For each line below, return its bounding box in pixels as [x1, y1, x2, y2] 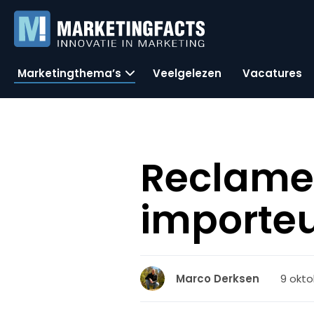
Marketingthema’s [18, 65, 121, 81]
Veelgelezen [153, 65, 221, 81]
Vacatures [243, 65, 302, 81]
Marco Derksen [176, 271, 260, 286]
